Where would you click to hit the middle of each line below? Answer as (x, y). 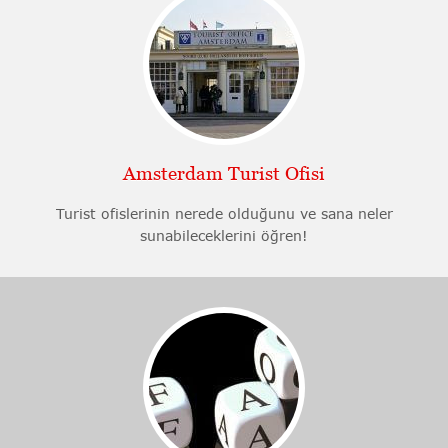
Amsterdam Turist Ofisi (224, 174)
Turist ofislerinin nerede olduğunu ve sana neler (224, 214)
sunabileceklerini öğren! (224, 236)
